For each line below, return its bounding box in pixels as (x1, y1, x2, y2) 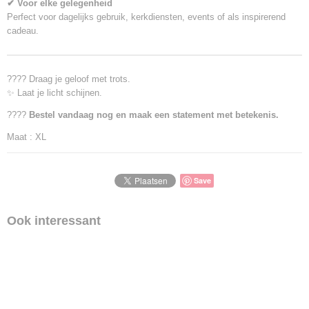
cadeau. (7, 26, 39, 36)
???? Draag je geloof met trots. (7, 74, 130, 84)
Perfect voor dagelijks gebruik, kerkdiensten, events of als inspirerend (7, 12, 286, 22)
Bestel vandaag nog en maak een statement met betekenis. (29, 110, 279, 120)
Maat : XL (7, 132, 46, 142)
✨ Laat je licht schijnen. (7, 88, 102, 98)
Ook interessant (7, 214, 101, 228)
